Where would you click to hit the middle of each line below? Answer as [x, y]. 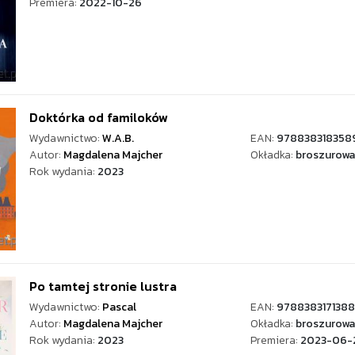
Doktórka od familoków [99, 117]
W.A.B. [118, 138]
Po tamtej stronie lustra [103, 286]
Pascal [119, 307]
